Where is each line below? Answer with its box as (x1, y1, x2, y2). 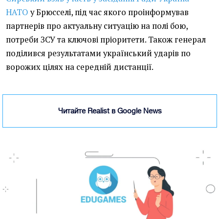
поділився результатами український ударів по (6, 48, 191, 59)
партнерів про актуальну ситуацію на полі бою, (6, 21, 188, 32)
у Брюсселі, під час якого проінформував (28, 7, 189, 18)
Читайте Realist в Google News (58, 107, 162, 115)
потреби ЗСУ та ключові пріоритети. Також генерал (6, 34, 206, 45)
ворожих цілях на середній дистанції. (6, 62, 153, 73)
